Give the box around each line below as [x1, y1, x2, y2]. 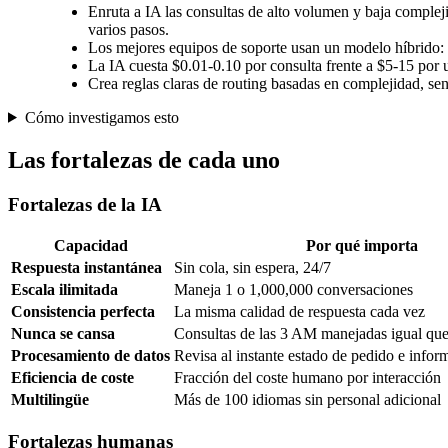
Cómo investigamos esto [24, 108, 179, 126]
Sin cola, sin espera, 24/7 [174, 259, 331, 277]
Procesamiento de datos [11, 347, 170, 365]
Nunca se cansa [11, 325, 115, 343]
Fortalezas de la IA [8, 193, 162, 215]
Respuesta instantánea [11, 259, 162, 277]
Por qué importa [305, 237, 418, 255]
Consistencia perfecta [11, 303, 155, 321]
